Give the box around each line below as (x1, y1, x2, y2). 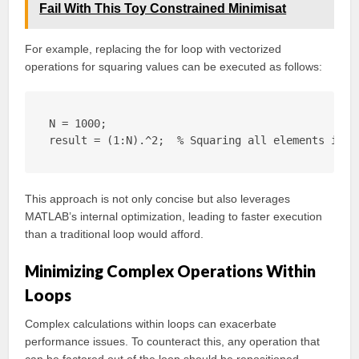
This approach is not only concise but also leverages (25, 192, 291, 205)
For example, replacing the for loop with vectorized (25, 42, 282, 55)
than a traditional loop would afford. (25, 228, 204, 240)
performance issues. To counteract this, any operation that (25, 335, 321, 348)
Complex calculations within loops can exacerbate (25, 317, 277, 330)
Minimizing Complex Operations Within (25, 261, 317, 280)
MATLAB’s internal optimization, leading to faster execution (25, 210, 323, 223)
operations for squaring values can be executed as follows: (25, 60, 323, 73)
